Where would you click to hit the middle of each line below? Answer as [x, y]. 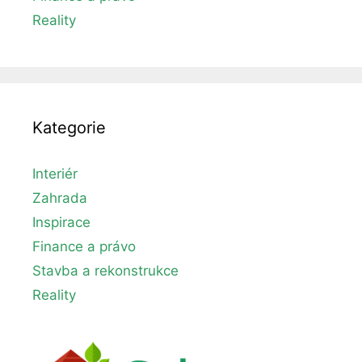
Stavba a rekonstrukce [105, 271]
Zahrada [60, 198]
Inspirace [61, 223]
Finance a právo [84, 247]
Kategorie [69, 128]
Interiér [55, 174]
